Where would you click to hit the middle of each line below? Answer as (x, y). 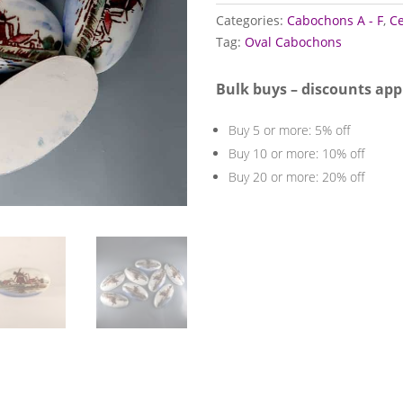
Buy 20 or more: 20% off (296, 177)
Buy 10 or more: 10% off (296, 154)
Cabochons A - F (335, 20)
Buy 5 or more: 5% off (289, 130)
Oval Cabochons (293, 42)
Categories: (251, 20)
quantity (240, 12)
